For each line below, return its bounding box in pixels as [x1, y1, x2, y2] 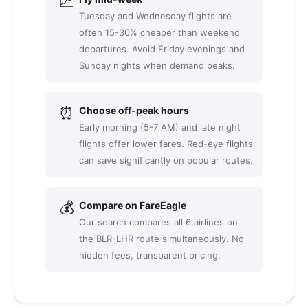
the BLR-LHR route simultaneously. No [79, 233, 244, 244]
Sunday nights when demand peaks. [79, 60, 235, 71]
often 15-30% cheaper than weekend [79, 27, 240, 38]
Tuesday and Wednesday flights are [79, 10, 232, 21]
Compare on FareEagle [79, 199, 186, 211]
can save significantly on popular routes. [79, 155, 253, 166]
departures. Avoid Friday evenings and [79, 43, 245, 54]
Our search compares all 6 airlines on [79, 217, 238, 228]
